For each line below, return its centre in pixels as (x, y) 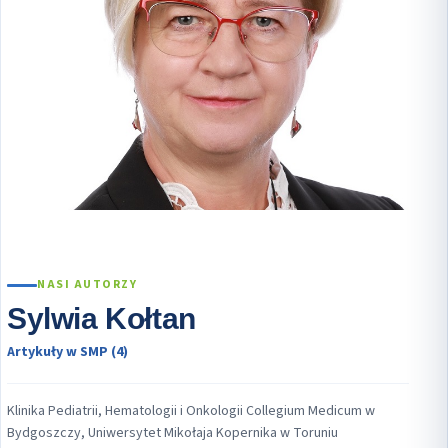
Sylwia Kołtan (101, 319)
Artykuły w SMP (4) (67, 352)
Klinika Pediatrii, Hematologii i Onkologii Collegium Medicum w (191, 411)
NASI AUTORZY (87, 285)
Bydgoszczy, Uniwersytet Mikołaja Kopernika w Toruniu (172, 433)
